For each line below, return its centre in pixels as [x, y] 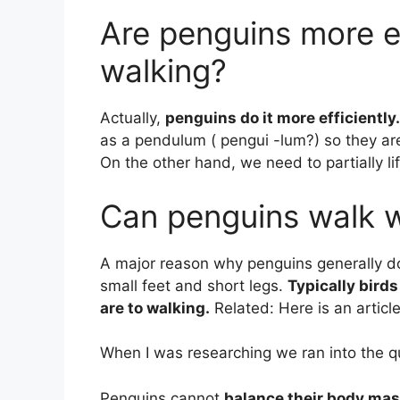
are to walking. [155, 308]
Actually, [133, 118]
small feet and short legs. [194, 285]
